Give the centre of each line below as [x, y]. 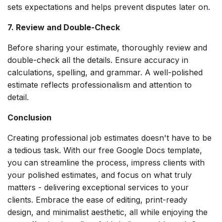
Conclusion [29, 118]
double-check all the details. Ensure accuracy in [98, 60]
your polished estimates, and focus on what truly [100, 175]
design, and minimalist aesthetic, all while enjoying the [108, 212]
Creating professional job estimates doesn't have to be [110, 138]
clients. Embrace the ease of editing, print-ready [97, 200]
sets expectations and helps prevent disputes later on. [109, 7]
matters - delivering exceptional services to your [98, 188]
